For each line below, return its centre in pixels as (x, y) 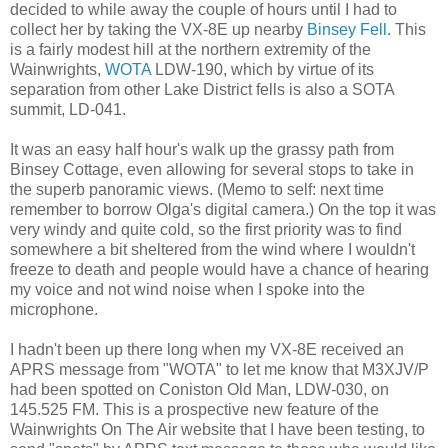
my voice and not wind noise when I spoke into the (187, 290)
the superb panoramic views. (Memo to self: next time (197, 190)
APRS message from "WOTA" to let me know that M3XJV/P (219, 370)
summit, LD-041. (68, 110)
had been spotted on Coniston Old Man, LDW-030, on (199, 390)
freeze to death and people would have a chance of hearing (219, 270)
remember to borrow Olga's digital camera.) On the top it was (223, 210)
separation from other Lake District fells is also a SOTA (202, 90)
